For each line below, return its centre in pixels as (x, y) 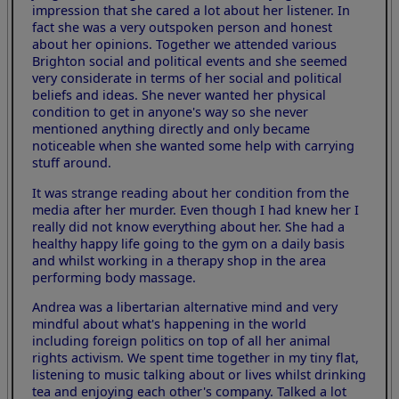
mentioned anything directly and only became (171, 129)
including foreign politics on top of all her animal (182, 341)
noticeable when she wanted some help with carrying (194, 146)
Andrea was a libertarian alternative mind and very (185, 307)
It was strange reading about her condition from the (191, 192)
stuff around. (72, 163)
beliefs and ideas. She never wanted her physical (179, 95)
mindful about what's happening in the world (170, 324)
